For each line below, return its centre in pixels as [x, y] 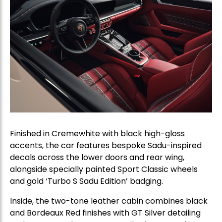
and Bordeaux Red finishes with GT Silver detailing [105, 213]
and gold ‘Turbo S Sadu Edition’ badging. [86, 181]
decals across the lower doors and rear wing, [97, 157]
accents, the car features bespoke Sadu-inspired [106, 145]
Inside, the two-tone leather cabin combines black [109, 201]
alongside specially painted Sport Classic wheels [104, 169]
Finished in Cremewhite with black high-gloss [97, 133]
